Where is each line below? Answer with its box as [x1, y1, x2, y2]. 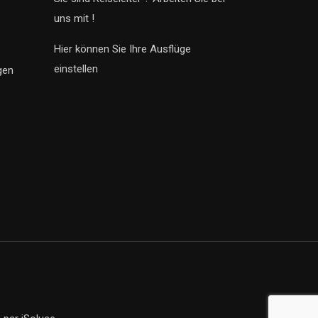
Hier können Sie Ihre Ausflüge [54, 43, 191, 55]
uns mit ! [54, 12, 94, 25]
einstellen [54, 62, 98, 75]
